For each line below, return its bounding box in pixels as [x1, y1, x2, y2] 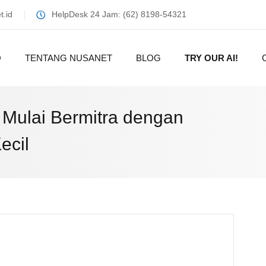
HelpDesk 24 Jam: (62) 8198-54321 [52, 9, 186, 19]
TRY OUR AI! [185, 53, 238, 63]
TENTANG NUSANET [25, 53, 112, 63]
